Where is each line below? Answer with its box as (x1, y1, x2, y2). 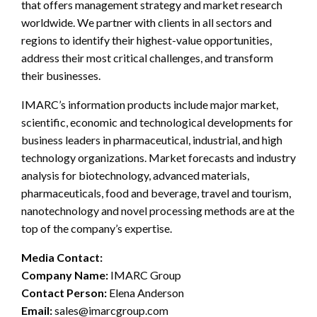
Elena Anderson (107, 286, 184, 300)
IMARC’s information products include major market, (21, 98, 278, 112)
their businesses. (21, 69, 100, 83)
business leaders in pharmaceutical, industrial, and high (21, 133, 282, 147)
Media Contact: (21, 250, 103, 265)
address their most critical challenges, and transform (21, 51, 273, 65)
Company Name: (21, 268, 108, 282)
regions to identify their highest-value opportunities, (21, 33, 272, 47)
